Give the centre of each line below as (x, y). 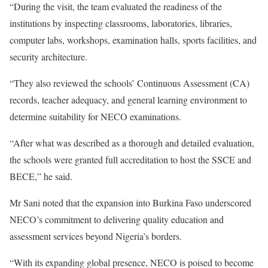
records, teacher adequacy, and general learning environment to (128, 100)
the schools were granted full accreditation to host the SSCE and (130, 160)
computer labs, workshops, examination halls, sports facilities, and (133, 40)
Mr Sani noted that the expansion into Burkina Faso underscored (130, 203)
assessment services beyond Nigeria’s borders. (96, 236)
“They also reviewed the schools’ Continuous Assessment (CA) (130, 83)
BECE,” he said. (41, 176)
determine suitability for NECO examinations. (95, 117)
